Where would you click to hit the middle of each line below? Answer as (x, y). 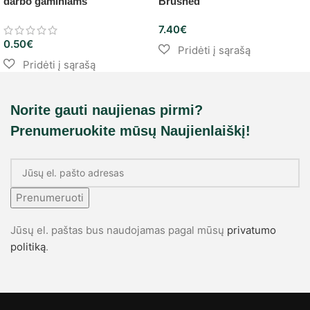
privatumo (252, 230)
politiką (28, 246)
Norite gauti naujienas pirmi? (107, 110)
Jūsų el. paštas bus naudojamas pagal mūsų (119, 230)
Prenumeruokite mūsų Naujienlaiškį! (130, 130)
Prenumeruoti (50, 197)
